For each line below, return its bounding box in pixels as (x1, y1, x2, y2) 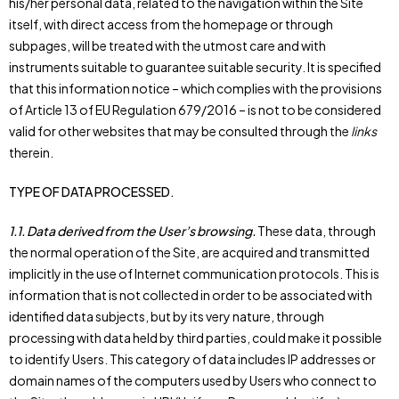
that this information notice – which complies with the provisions (9, 80, 382, 96)
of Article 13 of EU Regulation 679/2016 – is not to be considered (9, 102, 381, 118)
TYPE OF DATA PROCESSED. (9, 183, 175, 199)
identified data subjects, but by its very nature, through (9, 308, 324, 324)
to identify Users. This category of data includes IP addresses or (9, 351, 376, 367)
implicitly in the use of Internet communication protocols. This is (9, 265, 379, 281)
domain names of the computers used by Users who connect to (9, 372, 377, 388)
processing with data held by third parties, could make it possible (9, 330, 382, 346)
